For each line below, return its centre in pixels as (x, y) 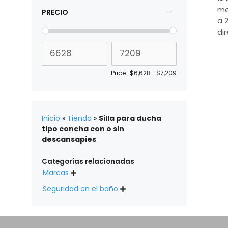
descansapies (69, 139)
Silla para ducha (130, 118)
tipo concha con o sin (83, 129)
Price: (119, 73)
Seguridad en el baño (80, 189)
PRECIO (55, 12)
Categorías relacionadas (88, 162)
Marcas (56, 173)
